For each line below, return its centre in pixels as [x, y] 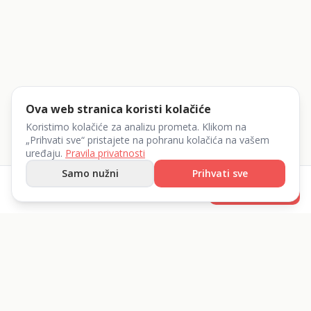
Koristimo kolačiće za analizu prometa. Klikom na [136, 127]
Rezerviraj [254, 190]
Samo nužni [90, 173]
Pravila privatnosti [105, 153]
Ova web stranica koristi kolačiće [118, 109]
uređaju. [44, 153]
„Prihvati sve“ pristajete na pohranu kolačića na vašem [148, 140]
